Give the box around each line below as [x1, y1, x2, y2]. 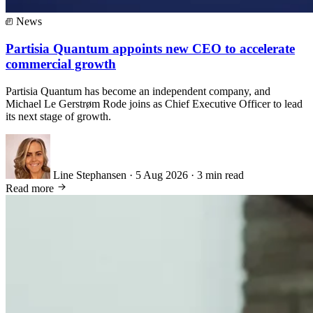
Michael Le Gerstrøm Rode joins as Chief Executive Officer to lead [6, 97, 303, 110]
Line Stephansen [53, 168, 126, 181]
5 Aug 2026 [136, 168, 188, 181]
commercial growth [6, 57, 116, 72]
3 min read [197, 168, 244, 181]
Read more [6, 182, 57, 194]
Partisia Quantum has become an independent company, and [6, 85, 270, 97]
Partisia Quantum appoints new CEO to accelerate [6, 41, 295, 57]
